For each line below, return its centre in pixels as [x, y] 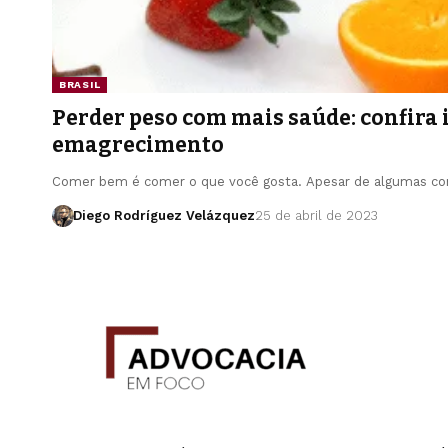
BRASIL [80, 84]
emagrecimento [138, 145]
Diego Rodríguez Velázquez [163, 215]
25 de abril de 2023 [316, 215]
